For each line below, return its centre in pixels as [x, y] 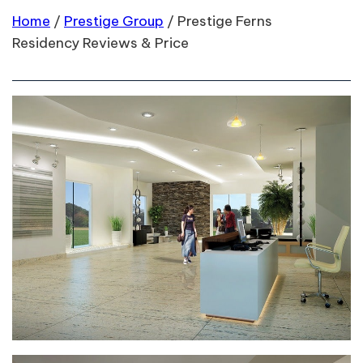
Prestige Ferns [225, 21]
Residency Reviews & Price [100, 43]
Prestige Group [114, 21]
